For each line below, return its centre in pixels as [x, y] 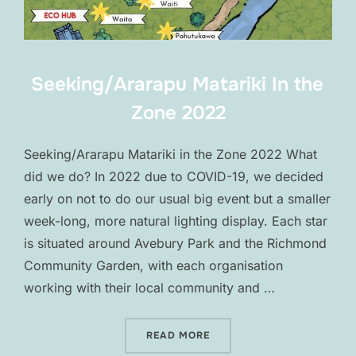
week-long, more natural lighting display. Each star [176, 221]
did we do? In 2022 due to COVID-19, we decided [174, 177]
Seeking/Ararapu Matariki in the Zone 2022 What [170, 155]
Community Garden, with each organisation [153, 266]
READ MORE [178, 336]
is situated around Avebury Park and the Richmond [175, 244]
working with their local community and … [149, 288]
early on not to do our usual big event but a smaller [177, 199]
